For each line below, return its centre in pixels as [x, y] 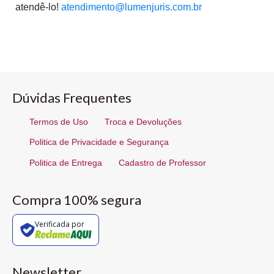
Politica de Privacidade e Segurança [99, 142]
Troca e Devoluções [143, 121]
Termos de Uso [59, 121]
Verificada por [59, 224]
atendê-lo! [38, 7]
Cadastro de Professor [163, 162]
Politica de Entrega [66, 162]
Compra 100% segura [77, 199]
